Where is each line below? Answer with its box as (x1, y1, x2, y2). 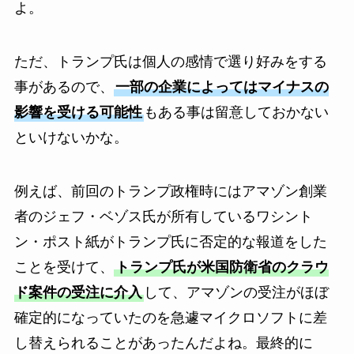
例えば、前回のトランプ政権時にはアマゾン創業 (13, 183, 327, 199)
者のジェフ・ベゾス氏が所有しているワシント (13, 208, 313, 224)
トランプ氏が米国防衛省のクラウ (115, 258, 329, 275)
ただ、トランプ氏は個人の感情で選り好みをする (13, 53, 327, 70)
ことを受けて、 (13, 258, 114, 275)
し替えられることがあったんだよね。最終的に (13, 334, 313, 351)
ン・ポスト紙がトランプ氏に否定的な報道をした (13, 233, 327, 250)
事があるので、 (13, 78, 114, 95)
